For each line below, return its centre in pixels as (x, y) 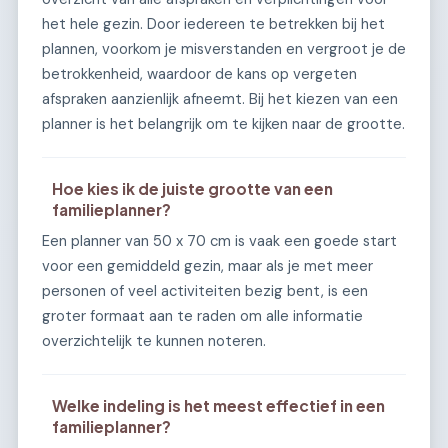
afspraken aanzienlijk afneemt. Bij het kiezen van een (220, 98)
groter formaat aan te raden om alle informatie (202, 315)
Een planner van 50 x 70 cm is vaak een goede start (219, 240)
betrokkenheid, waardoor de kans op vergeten (199, 73)
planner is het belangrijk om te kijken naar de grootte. (223, 123)
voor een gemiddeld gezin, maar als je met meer (207, 265)
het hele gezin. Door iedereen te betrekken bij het (213, 23)
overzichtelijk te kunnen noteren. (154, 340)
